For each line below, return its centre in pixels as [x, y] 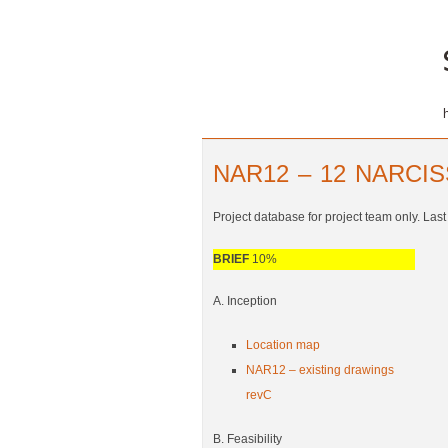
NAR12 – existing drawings [320, 370]
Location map [283, 345]
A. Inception [244, 301]
